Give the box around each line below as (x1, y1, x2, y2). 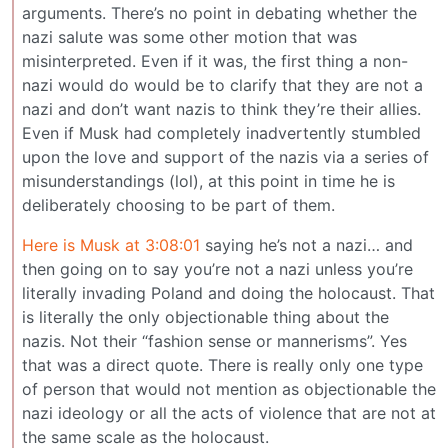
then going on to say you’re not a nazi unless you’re (22, 258, 413, 279)
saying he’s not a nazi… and (200, 234, 413, 255)
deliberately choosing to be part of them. (22, 194, 335, 215)
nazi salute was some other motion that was (22, 26, 357, 47)
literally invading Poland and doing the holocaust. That (22, 282, 435, 303)
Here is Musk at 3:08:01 (22, 234, 200, 255)
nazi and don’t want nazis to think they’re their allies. (22, 98, 421, 119)
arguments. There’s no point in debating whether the (22, 2, 417, 23)
